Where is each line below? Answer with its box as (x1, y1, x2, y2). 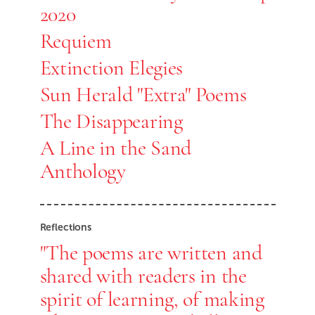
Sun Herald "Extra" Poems (39, 82, 247, 108)
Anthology (39, 158, 126, 184)
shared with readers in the (39, 263, 247, 289)
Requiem (39, 28, 112, 54)
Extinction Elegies (39, 55, 184, 81)
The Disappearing (39, 108, 183, 134)
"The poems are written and (39, 240, 262, 266)
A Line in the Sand (39, 135, 192, 161)
